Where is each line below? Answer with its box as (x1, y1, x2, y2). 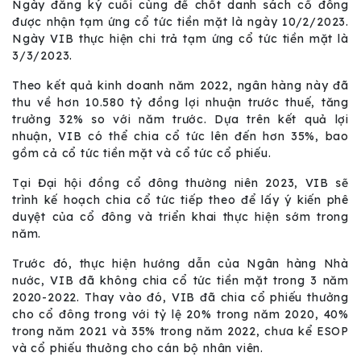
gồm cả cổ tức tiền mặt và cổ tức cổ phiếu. (12, 146, 272, 161)
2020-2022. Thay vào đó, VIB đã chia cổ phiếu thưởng (12, 290, 349, 305)
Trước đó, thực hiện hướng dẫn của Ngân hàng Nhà (12, 256, 349, 272)
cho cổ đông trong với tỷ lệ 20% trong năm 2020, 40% (12, 307, 349, 322)
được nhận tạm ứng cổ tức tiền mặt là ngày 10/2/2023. (12, 15, 349, 30)
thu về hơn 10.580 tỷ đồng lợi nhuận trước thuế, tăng (12, 95, 349, 110)
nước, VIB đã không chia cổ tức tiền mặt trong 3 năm (12, 273, 349, 288)
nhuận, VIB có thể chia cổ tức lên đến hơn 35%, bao (12, 129, 349, 144)
